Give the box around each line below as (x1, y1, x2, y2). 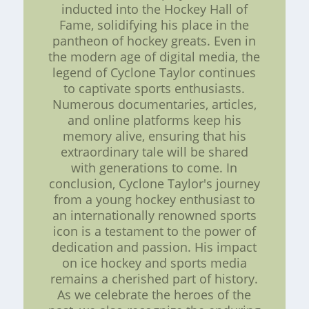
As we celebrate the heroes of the (57, 286, 252, 303)
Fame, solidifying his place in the (59, 17, 250, 34)
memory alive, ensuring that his (62, 128, 246, 145)
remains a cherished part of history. (50, 270, 259, 288)
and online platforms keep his (67, 112, 241, 129)
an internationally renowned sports (52, 207, 257, 224)
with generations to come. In (71, 159, 238, 177)
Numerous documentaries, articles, (52, 96, 257, 113)
